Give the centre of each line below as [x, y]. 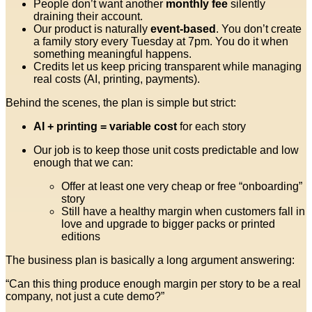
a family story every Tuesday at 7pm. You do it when [161, 41]
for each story [211, 126]
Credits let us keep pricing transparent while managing [167, 66]
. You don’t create [259, 29]
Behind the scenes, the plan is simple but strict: [121, 102]
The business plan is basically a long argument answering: [150, 260]
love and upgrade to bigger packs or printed [168, 224]
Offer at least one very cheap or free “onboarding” [182, 186]
